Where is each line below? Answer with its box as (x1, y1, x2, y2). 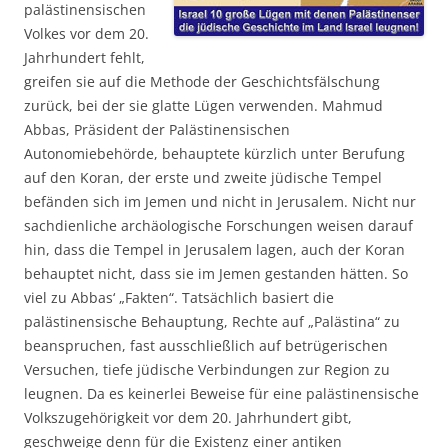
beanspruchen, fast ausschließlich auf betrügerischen (24, 336, 388, 356)
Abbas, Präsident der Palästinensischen (24, 120, 290, 140)
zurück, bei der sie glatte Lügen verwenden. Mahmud (24, 96, 383, 116)
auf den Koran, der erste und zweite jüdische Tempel (24, 168, 382, 188)
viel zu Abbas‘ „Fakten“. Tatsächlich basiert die (24, 288, 334, 308)
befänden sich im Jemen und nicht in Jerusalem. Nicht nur (24, 192, 416, 212)
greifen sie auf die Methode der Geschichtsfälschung (24, 72, 380, 92)
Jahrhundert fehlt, (24, 48, 145, 68)
